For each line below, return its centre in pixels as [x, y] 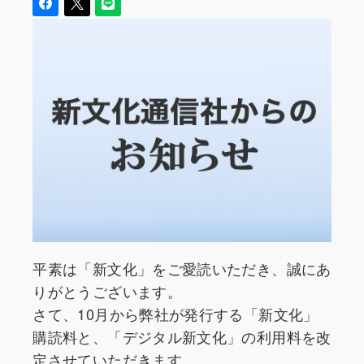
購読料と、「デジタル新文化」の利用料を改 [182, 337]
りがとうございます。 [107, 291]
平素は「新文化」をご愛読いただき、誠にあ [182, 269]
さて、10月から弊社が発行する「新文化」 [175, 314]
